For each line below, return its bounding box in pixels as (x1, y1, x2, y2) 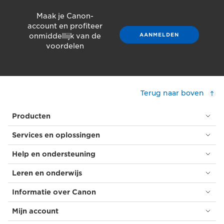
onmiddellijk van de (28, 31, 101, 40)
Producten (12, 111, 50, 120)
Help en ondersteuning (12, 149, 95, 158)
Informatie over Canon (12, 187, 96, 196)
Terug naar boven (140, 88, 204, 97)
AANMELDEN (139, 31, 179, 37)
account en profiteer (27, 21, 102, 30)
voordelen (45, 41, 84, 50)
